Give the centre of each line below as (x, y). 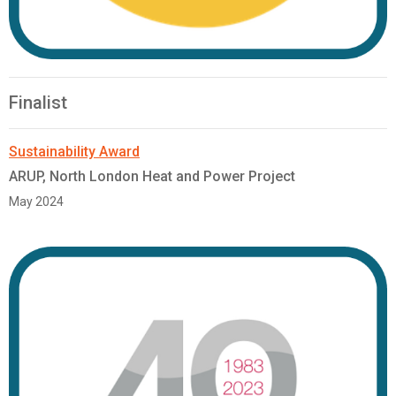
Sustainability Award (74, 152)
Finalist (38, 103)
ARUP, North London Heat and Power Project (152, 177)
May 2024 (36, 202)
